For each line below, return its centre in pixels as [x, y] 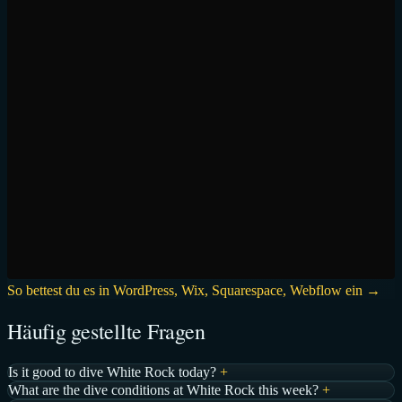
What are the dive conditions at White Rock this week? [163, 389]
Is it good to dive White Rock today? [112, 371]
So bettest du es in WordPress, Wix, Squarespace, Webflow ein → [194, 291]
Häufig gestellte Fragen [106, 332]
